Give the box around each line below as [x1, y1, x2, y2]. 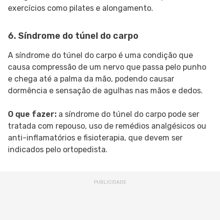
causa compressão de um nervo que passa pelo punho [8, 62, 206, 72]
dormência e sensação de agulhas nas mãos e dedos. [8, 86, 203, 96]
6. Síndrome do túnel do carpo [8, 30, 138, 42]
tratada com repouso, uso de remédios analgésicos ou [8, 121, 206, 131]
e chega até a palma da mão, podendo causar [8, 74, 174, 84]
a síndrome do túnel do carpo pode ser [56, 110, 199, 119]
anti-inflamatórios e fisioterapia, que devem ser [8, 133, 183, 143]
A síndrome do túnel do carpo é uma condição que [8, 51, 193, 60]
